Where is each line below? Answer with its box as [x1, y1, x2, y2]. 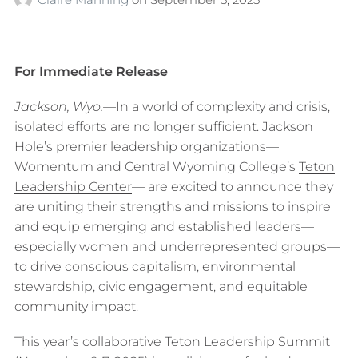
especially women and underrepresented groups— [14, 238, 340, 254]
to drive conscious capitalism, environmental [14, 258, 296, 274]
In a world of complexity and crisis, [115, 98, 330, 114]
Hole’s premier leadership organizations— [14, 138, 279, 154]
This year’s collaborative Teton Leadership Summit [14, 334, 330, 350]
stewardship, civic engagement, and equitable [14, 278, 308, 294]
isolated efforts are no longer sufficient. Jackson [14, 118, 313, 134]
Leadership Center [14, 178, 132, 194]
